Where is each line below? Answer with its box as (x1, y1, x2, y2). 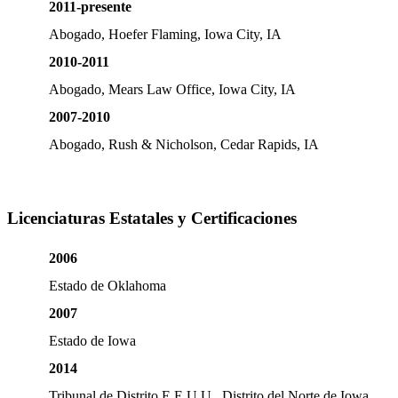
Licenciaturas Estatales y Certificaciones (7, 208, 297, 227)
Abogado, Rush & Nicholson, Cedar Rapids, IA (49, 137, 319, 152)
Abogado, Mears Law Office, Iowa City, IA (49, 82, 296, 97)
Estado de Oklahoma (49, 278, 166, 294)
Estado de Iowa (49, 333, 147, 349)
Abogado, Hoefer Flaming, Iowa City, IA (49, 27, 323, 42)
